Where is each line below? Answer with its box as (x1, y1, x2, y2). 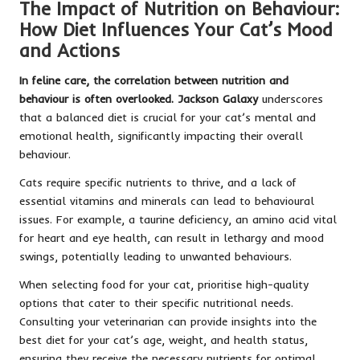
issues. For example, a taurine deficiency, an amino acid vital (19, 211, 337, 226)
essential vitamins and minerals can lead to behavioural (19, 193, 314, 207)
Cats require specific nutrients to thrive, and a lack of (19, 174, 297, 189)
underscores (258, 91, 323, 105)
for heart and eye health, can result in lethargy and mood (19, 230, 324, 244)
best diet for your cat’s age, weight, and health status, (19, 332, 308, 346)
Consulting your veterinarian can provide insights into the (19, 313, 317, 328)
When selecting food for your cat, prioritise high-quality (19, 276, 309, 291)
